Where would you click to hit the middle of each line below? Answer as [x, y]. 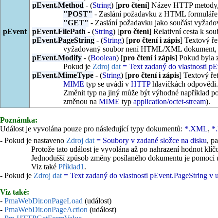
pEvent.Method [58, 5]
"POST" [78, 14]
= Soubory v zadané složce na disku [151, 140]
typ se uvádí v [107, 84]
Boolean [103, 58]
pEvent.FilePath [59, 31]
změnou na [81, 101]
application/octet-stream [169, 101]
